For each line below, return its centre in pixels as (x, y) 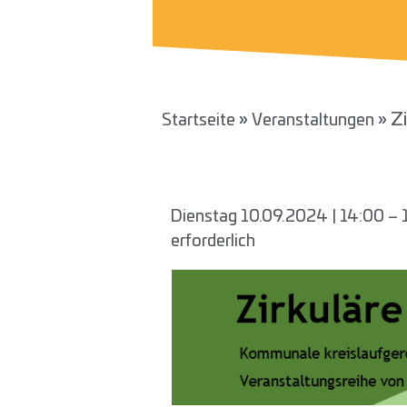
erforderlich (213, 242)
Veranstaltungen (313, 121)
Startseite (199, 121)
